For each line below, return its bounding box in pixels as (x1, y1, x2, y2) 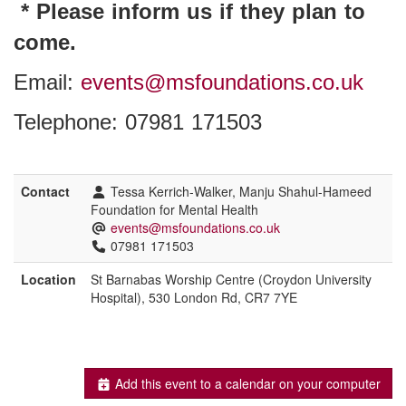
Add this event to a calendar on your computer (111, 374, 381, 393)
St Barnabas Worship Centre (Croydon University (91, 270, 372, 289)
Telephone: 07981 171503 (14, 110, 262, 135)
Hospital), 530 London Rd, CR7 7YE (91, 288, 297, 307)
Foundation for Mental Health (91, 200, 258, 219)
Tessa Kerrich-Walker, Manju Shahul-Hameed (106, 182, 372, 201)
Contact (21, 182, 70, 201)
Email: (14, 70, 81, 95)
